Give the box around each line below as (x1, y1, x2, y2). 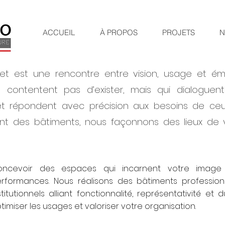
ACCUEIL (42, 28, 75, 37)
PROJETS (162, 28, 195, 37)
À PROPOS (99, 28, 138, 37)
